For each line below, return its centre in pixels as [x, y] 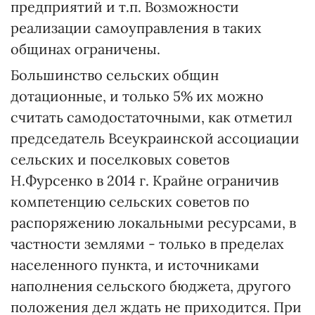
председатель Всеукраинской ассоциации [155, 138]
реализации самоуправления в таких [136, 28]
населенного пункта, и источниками [135, 265]
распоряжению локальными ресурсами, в [153, 223]
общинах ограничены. [85, 49]
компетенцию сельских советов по [130, 201]
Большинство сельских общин [115, 75]
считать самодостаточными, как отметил [152, 117]
